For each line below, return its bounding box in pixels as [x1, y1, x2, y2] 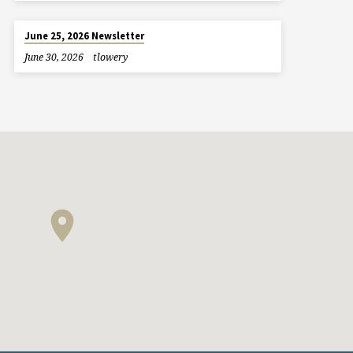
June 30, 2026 [24, 50, 84, 64]
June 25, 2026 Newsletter [24, 29, 145, 43]
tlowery [92, 50, 128, 64]
